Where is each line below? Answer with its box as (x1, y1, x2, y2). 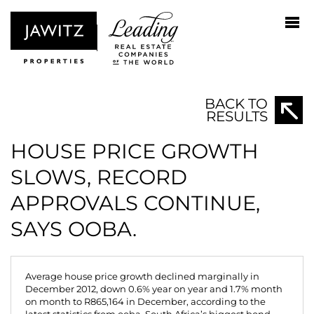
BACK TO (205, 95, 268, 112)
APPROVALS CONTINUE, (11, 191, 260, 215)
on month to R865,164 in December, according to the (25, 296, 266, 307)
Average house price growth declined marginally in (25, 271, 259, 282)
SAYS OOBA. (11, 217, 137, 241)
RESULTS (206, 108, 268, 125)
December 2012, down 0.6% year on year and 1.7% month (25, 284, 282, 294)
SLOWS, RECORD (11, 165, 187, 189)
